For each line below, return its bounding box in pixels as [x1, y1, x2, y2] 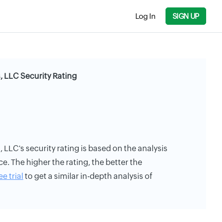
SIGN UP [172, 12, 199, 20]
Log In [135, 11, 156, 20]
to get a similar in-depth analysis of [23, 171, 153, 181]
